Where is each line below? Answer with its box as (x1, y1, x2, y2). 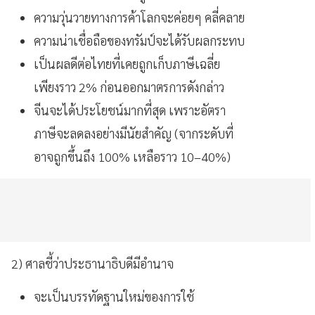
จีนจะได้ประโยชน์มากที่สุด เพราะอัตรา (34, 101, 226, 118)
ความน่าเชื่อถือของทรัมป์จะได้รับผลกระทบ (34, 32, 245, 49)
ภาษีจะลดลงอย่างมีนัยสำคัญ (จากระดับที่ (34, 124, 233, 141)
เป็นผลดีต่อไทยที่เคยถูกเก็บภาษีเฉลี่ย (34, 55, 220, 72)
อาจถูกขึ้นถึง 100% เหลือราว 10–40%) (34, 148, 231, 165)
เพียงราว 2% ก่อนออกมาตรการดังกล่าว (34, 78, 224, 95)
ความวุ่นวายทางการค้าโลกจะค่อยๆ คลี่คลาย (34, 8, 245, 25)
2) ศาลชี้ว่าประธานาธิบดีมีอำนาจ (11, 255, 174, 271)
